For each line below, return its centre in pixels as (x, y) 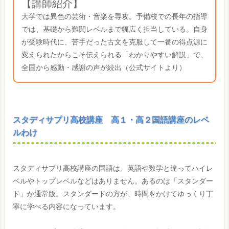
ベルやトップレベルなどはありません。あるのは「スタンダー (113, 181)
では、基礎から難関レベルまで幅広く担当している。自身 (114, 29)
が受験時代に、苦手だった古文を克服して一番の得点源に (114, 42)
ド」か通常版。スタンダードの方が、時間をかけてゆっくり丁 (113, 194)
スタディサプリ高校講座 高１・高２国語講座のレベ (111, 120)
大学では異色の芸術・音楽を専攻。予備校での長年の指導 (114, 17)
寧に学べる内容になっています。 (66, 207)
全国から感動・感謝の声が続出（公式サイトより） (104, 68)
